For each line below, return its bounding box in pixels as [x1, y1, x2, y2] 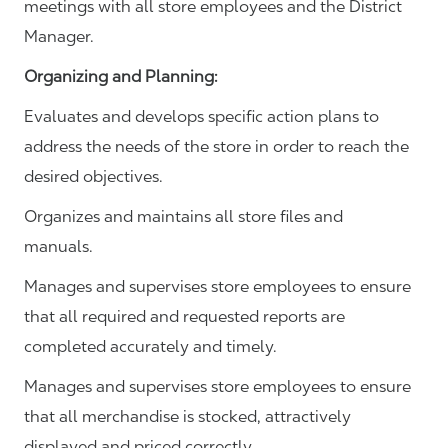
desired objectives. [24, 167, 167, 187]
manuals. [24, 237, 97, 257]
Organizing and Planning [24, 67, 214, 87]
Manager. [24, 27, 94, 47]
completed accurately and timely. [24, 337, 281, 357]
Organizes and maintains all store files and [24, 207, 343, 227]
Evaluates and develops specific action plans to [24, 107, 379, 127]
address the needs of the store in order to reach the [24, 137, 409, 157]
